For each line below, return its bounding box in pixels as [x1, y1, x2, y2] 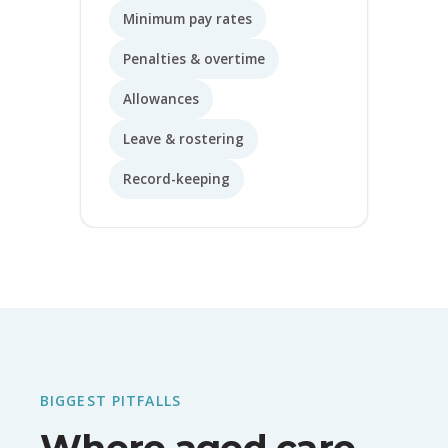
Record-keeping [123, 169, 230, 188]
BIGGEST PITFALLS [40, 390, 181, 410]
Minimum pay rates [123, 9, 252, 28]
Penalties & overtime [123, 49, 265, 68]
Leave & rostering [123, 129, 244, 148]
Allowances [123, 89, 199, 108]
